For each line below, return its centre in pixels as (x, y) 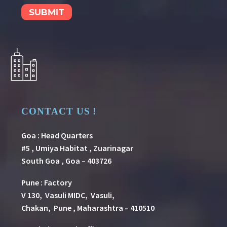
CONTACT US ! (59, 111)
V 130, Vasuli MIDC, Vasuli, (68, 195)
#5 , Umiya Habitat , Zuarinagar (77, 148)
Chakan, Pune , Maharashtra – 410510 (88, 207)
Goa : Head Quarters (57, 136)
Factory (59, 182)
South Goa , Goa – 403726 (66, 161)
